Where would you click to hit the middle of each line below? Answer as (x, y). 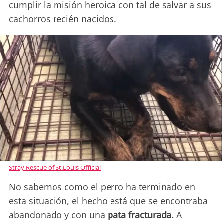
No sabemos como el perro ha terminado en (102, 187)
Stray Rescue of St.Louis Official (55, 167)
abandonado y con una (58, 214)
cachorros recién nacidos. (63, 19)
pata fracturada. (142, 214)
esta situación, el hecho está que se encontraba (108, 200)
